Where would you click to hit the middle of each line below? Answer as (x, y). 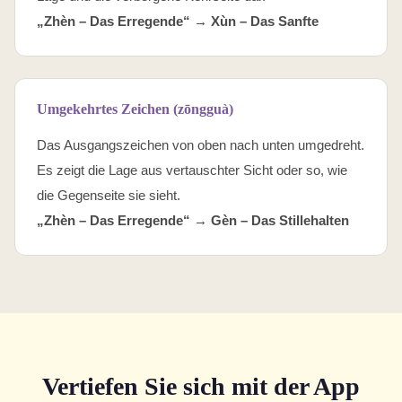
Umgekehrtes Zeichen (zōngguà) (135, 109)
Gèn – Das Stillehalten (280, 220)
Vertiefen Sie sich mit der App (201, 386)
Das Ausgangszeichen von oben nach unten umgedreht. (201, 145)
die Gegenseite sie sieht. (109, 195)
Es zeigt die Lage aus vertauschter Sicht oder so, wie (192, 170)
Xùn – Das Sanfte (265, 21)
